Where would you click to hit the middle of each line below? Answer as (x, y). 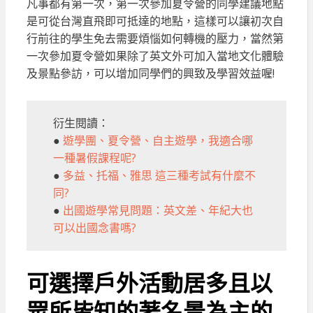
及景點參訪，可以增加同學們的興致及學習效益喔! (150, 74)
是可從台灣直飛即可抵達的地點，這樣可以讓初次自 (155, 21)
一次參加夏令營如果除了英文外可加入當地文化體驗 (155, 56)
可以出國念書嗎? (94, 228)
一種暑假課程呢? (94, 158)
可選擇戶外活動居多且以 (149, 284)
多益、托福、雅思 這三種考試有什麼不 (159, 176)
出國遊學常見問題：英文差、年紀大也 (158, 211)
